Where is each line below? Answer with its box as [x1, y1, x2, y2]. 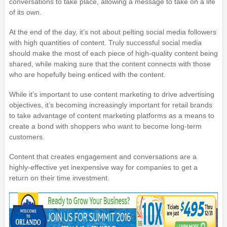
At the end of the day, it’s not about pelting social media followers [9, 28, 216, 36]
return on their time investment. [9, 174, 109, 182]
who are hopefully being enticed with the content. [9, 70, 166, 79]
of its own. [9, 8, 42, 17]
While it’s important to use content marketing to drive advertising [9, 90, 214, 99]
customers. [9, 133, 45, 141]
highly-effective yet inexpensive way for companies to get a [9, 163, 198, 172]
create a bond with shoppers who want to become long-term [9, 122, 202, 131]
